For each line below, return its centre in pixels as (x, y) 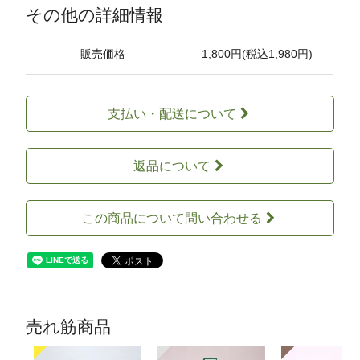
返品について (172, 166)
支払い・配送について (172, 114)
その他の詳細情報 (95, 15)
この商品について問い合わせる (172, 219)
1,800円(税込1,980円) (257, 55)
